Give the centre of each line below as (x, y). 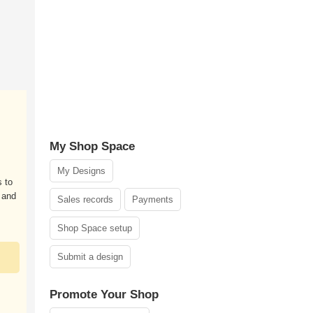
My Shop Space (92, 146)
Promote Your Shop (104, 294)
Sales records (85, 199)
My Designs (81, 171)
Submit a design (90, 257)
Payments (153, 199)
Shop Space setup (95, 228)
